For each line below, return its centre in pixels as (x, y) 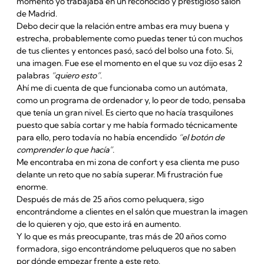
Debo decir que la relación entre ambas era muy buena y (123, 26)
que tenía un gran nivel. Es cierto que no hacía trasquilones (125, 113)
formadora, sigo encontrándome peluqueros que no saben (126, 249)
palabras (34, 76)
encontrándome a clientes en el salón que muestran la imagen (132, 212)
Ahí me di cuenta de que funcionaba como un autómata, (122, 88)
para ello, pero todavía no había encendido (97, 138)
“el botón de (201, 138)
